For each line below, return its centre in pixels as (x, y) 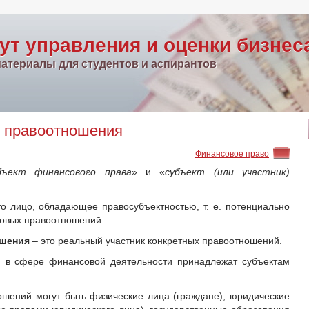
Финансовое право (232, 153)
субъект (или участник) (228, 172)
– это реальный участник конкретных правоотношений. (156, 241)
